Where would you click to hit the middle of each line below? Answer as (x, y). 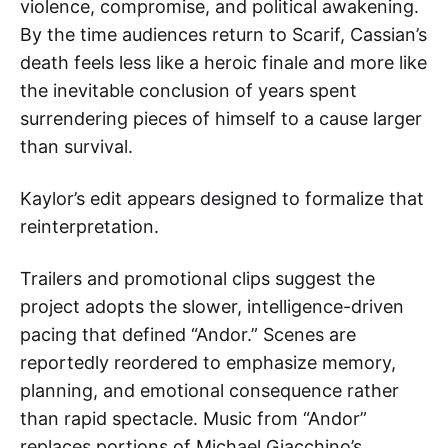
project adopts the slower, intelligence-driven (212, 306)
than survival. (76, 146)
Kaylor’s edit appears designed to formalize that (222, 198)
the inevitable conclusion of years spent (188, 90)
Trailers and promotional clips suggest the (197, 278)
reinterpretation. (89, 226)
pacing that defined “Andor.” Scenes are (188, 334)
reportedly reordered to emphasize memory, (208, 362)
